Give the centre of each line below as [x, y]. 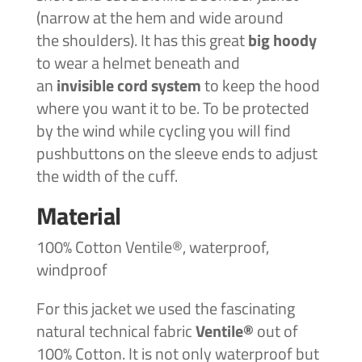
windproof [72, 270]
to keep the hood [262, 86]
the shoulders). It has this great [142, 40]
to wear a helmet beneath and [138, 63]
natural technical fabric [116, 331]
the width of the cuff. [107, 176]
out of [276, 331]
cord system [160, 86]
